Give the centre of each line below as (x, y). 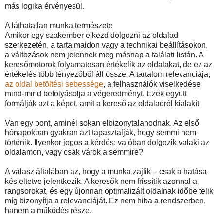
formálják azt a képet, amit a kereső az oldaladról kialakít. (103, 103)
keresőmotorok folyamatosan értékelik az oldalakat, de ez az (109, 64)
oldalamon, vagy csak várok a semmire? (74, 152)
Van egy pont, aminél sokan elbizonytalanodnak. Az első (102, 123)
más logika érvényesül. (45, 6)
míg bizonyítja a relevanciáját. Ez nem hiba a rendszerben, (105, 201)
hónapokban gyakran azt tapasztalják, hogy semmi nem (100, 133)
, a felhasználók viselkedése (152, 84)
